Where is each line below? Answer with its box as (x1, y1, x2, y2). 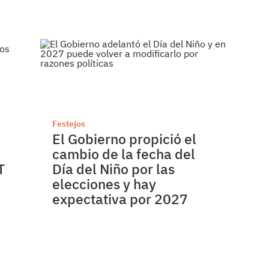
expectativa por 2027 (52, 190, 189, 208)
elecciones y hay (52, 175, 157, 193)
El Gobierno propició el (52, 130, 197, 148)
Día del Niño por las (52, 160, 175, 178)
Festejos (52, 118, 86, 130)
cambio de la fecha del (52, 145, 196, 163)
